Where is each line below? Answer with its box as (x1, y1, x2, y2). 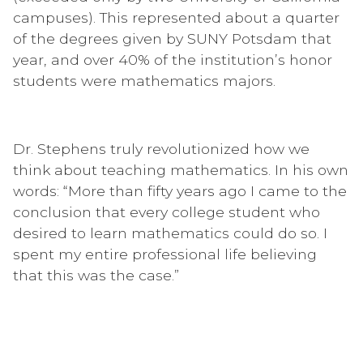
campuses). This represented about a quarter (13, 8, 340, 26)
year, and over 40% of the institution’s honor (13, 50, 332, 68)
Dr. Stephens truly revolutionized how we (13, 139, 310, 157)
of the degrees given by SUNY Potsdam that (13, 29, 331, 47)
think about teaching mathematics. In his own (13, 160, 348, 178)
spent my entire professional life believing (13, 245, 317, 263)
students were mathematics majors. (13, 71, 275, 89)
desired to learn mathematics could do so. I (13, 224, 327, 241)
